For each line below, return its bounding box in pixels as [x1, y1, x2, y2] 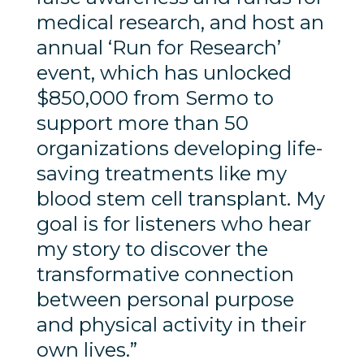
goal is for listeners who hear [36, 211, 311, 236]
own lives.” [36, 337, 142, 362]
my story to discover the [36, 236, 268, 261]
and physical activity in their [36, 312, 306, 336]
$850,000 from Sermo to [36, 85, 274, 110]
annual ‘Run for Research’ [36, 35, 281, 59]
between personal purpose [36, 287, 294, 311]
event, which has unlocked [36, 60, 292, 84]
